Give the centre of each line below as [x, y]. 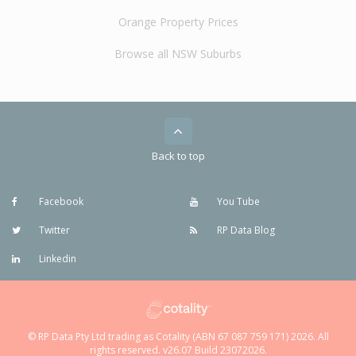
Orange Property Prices [178, 22]
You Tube [237, 201]
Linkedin [56, 259]
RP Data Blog [245, 230]
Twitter [53, 230]
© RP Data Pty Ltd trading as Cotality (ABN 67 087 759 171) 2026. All [178, 336]
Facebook [60, 201]
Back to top [178, 156]
